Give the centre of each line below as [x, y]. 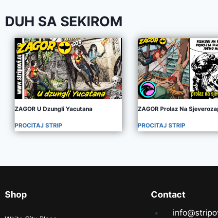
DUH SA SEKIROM [64, 22]
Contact [168, 194]
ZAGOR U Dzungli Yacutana [54, 109]
